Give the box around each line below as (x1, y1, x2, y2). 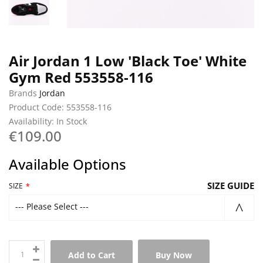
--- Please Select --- (15, 200, 89, 212)
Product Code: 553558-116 (9, 101, 112, 113)
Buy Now (156, 249, 192, 261)
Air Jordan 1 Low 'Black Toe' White (9, 50, 247, 70)
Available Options (9, 154, 126, 174)
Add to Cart (68, 249, 115, 261)
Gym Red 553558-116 (9, 67, 153, 87)
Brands (9, 87, 39, 99)
